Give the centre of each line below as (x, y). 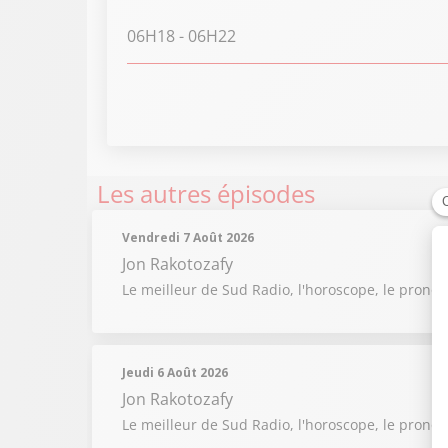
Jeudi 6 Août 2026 (175, 372)
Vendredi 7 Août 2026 (188, 237)
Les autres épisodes (206, 193)
